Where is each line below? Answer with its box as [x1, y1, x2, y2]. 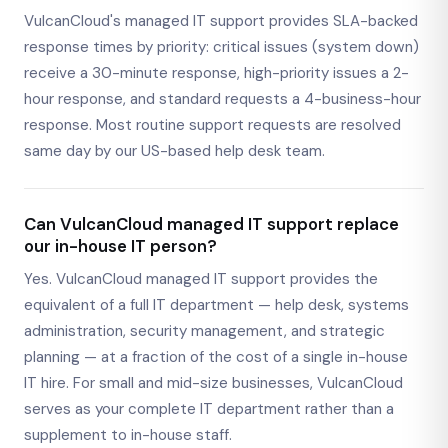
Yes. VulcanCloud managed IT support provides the [24, 269, 378, 290]
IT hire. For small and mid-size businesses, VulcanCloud [24, 373, 403, 394]
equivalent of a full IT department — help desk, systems [24, 295, 409, 316]
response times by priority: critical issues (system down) [24, 36, 419, 57]
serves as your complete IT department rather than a [24, 399, 394, 420]
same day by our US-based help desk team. [24, 140, 325, 161]
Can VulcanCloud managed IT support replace [24, 212, 399, 235]
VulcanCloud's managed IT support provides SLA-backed [24, 10, 418, 31]
